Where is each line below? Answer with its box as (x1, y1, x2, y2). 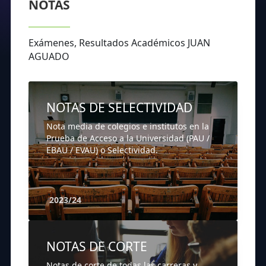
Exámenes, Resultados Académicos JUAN (28, 36, 210, 50)
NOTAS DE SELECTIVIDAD (46, 99, 192, 116)
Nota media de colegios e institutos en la (46, 121, 209, 132)
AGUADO (28, 50, 69, 64)
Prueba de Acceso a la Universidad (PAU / (46, 132, 210, 144)
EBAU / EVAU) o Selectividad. (46, 144, 158, 156)
